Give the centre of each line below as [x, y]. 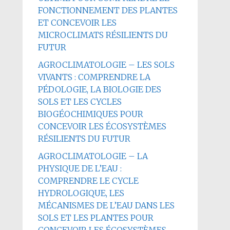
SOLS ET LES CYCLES [80, 102]
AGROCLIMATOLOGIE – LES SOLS [106, 65]
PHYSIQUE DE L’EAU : [80, 168]
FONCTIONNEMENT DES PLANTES [108, 10]
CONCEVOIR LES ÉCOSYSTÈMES [102, 126]
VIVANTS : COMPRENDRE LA [94, 77]
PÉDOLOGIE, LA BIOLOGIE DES [99, 89]
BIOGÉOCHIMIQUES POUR [90, 114]
